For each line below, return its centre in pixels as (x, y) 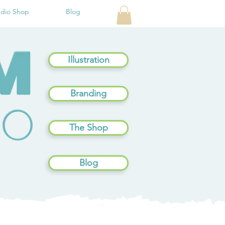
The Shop (88, 128)
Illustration (88, 60)
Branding (88, 94)
